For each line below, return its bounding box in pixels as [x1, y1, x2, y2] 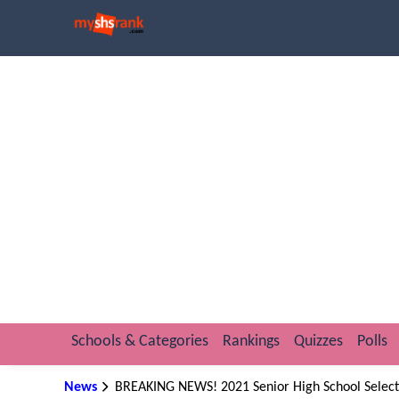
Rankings [223, 334, 280, 349]
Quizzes [294, 334, 343, 349]
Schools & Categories [71, 334, 208, 349]
